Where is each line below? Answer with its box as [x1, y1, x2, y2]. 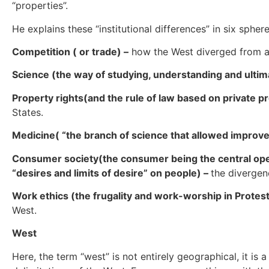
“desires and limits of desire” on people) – [12, 166, 211, 179]
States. [12, 106, 43, 118]
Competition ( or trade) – [12, 46, 128, 58]
